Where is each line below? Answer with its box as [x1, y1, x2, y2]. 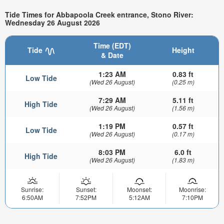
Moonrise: [178, 185, 206, 194]
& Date [100, 50, 123, 60]
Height [171, 45, 194, 55]
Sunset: [75, 185, 96, 194]
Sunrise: [21, 185, 43, 194]
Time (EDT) [93, 40, 131, 51]
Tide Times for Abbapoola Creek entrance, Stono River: [5, 9, 193, 19]
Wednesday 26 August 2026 [5, 17, 100, 27]
